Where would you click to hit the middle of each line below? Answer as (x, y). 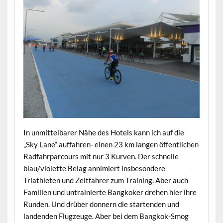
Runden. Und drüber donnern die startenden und (101, 204)
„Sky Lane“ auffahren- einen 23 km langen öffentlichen (111, 144)
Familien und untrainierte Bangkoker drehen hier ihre (110, 192)
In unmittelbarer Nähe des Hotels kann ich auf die (104, 132)
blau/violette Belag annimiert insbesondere (94, 168)
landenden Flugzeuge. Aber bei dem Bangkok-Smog (106, 216)
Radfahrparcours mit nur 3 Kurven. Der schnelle (101, 156)
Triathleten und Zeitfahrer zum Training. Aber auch (106, 180)
